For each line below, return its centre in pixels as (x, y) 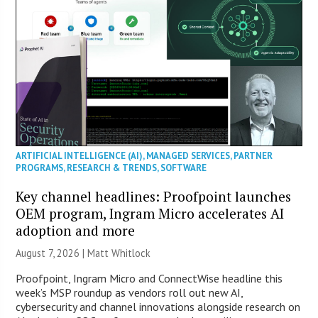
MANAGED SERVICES (188, 156)
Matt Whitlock (119, 253)
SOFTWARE (184, 168)
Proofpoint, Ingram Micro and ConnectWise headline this (149, 279)
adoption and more (76, 231)
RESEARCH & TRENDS (112, 168)
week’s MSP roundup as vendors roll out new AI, (130, 293)
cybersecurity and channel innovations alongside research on (158, 307)
